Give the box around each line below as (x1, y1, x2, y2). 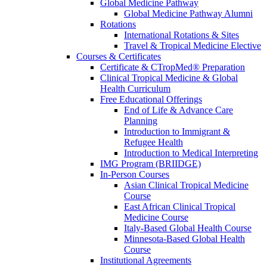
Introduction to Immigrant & (124, 126, 230, 137)
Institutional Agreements (100, 255, 191, 266)
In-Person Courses (100, 169, 169, 180)
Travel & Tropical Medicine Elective (124, 41, 261, 51)
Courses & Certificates (76, 51, 161, 62)
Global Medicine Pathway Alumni (124, 8, 253, 19)
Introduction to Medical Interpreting (124, 148, 258, 159)
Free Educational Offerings (100, 94, 202, 105)
